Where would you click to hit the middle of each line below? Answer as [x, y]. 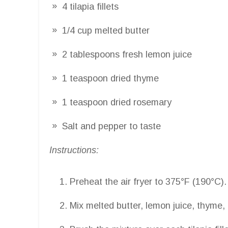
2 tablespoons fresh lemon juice [127, 54]
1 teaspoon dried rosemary [117, 102]
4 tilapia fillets [90, 6]
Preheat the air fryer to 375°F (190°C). [148, 181]
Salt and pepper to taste [111, 126]
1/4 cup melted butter [106, 30]
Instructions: [74, 150]
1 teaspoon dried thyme [110, 78]
